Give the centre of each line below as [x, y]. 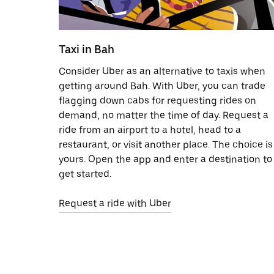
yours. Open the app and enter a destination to [165, 159]
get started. [85, 174]
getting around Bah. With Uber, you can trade [162, 86]
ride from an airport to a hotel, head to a [150, 130]
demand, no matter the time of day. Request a [164, 115]
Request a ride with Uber [115, 203]
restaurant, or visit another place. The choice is [166, 144]
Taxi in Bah [87, 49]
